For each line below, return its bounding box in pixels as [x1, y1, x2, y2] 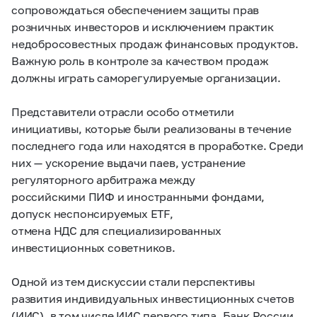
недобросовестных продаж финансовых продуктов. [11, 37, 299, 50]
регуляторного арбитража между [11, 173, 196, 186]
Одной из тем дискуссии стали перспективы [11, 275, 255, 288]
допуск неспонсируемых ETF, [11, 207, 173, 220]
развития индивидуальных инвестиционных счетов [11, 292, 294, 305]
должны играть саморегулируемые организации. [11, 71, 281, 84]
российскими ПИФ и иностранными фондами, [11, 190, 265, 203]
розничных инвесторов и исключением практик [11, 20, 274, 33]
